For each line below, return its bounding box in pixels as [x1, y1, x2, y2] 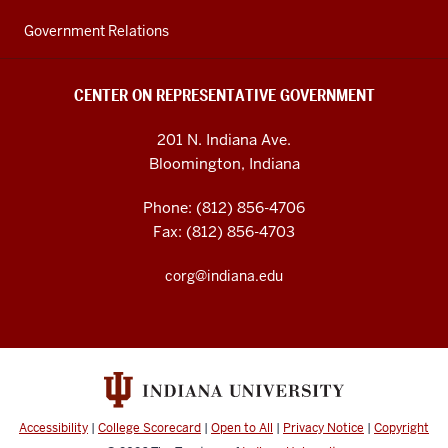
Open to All [211, 419, 273, 436]
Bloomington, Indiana [148, 153, 300, 173]
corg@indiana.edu [165, 266, 283, 285]
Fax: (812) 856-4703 [153, 221, 295, 241]
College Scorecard [98, 419, 201, 436]
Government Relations [24, 21, 169, 40]
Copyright [374, 419, 429, 436]
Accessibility [19, 419, 88, 436]
